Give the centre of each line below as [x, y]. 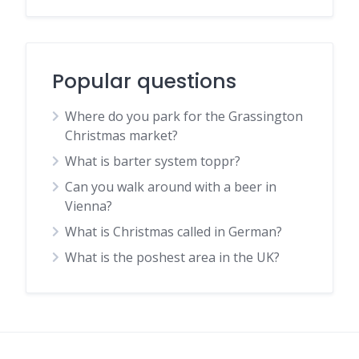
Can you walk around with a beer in [171, 187]
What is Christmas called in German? [173, 232]
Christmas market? [121, 135]
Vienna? [89, 206]
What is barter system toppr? [153, 161]
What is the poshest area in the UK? [172, 257]
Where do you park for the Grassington [184, 116]
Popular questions [144, 81]
